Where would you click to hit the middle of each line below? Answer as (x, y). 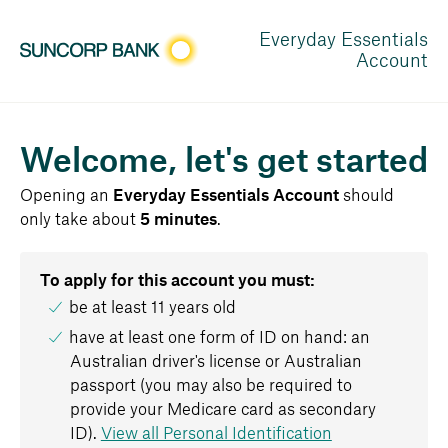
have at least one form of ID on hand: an (220, 337)
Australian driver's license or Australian (215, 361)
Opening (55, 195)
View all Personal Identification (216, 433)
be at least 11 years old (153, 308)
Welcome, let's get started (224, 162)
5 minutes (178, 219)
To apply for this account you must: (177, 280)
